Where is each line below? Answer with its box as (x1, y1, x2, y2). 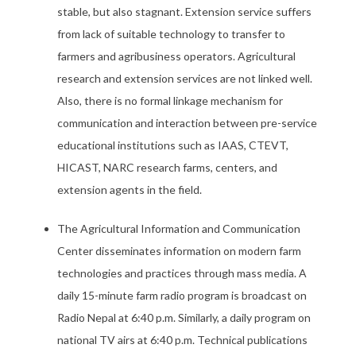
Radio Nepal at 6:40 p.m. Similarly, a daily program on (57, 311, 311, 324)
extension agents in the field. (57, 183, 202, 196)
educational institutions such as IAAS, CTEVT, (57, 138, 288, 152)
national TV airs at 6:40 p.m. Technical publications (57, 333, 308, 346)
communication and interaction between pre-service (57, 116, 317, 130)
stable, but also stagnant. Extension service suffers (57, 5, 311, 18)
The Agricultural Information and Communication (57, 222, 300, 235)
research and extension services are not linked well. (57, 72, 312, 85)
